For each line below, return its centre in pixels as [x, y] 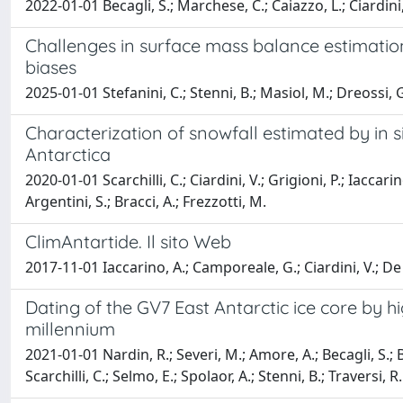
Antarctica [68, 154]
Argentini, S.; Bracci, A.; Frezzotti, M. [146, 201]
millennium [70, 329]
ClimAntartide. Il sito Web [128, 242]
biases [51, 67]
